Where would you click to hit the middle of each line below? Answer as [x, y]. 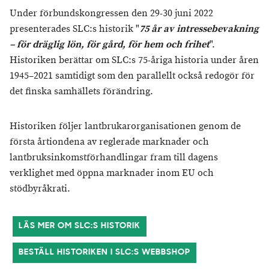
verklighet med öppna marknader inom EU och [112, 173]
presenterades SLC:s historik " [74, 29]
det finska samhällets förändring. [81, 92]
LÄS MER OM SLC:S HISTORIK [80, 226]
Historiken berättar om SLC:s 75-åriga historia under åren [134, 60]
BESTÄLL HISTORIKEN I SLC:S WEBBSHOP [104, 252]
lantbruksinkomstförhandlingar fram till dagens [114, 158]
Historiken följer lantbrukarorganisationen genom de [125, 126]
